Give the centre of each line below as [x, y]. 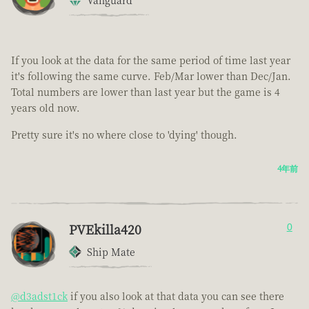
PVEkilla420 [105, 229]
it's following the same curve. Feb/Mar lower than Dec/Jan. [151, 76]
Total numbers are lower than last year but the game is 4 [146, 92]
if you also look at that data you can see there [176, 296]
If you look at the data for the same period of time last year [151, 60]
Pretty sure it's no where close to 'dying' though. [124, 135]
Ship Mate [111, 252]
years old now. [46, 108]
